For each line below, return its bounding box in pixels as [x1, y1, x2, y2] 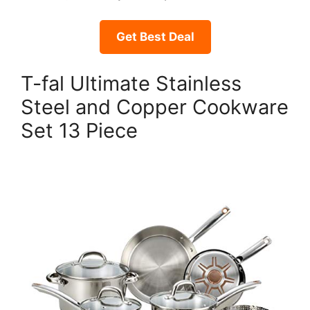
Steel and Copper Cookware [21, 94, 289, 119]
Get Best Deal [116, 30, 194, 44]
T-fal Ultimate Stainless [21, 71, 241, 95]
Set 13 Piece [21, 118, 138, 143]
